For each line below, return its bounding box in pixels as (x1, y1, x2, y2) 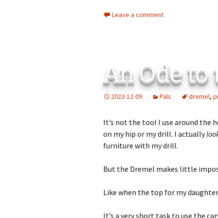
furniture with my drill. (103, 141, 178, 151)
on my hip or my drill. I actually (103, 129, 206, 139)
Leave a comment (112, 10, 163, 19)
